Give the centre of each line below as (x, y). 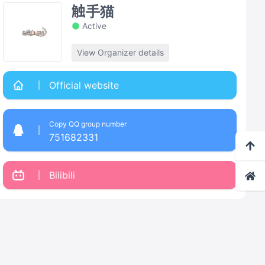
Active (95, 26)
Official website (84, 85)
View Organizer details (121, 52)
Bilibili (62, 175)
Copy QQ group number (88, 124)
